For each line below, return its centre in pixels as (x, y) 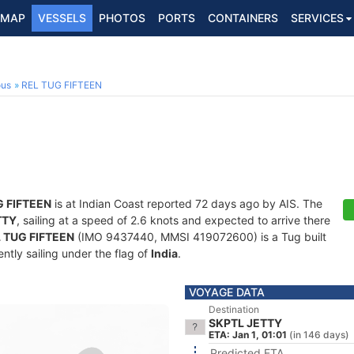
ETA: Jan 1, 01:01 (248, 335)
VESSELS (62, 18)
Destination (234, 309)
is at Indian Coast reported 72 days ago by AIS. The (187, 203)
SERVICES (317, 18)
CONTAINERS (243, 18)
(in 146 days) (319, 335)
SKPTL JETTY (245, 323)
